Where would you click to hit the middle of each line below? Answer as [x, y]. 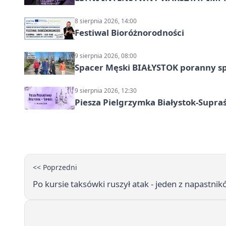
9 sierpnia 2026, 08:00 [106, 55]
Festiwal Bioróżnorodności [129, 32]
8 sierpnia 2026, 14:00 [106, 21]
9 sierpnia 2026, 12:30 [106, 90]
